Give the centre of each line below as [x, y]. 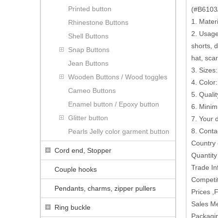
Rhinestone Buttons [98, 22]
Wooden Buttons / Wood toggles [118, 77]
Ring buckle [73, 207]
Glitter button [88, 118]
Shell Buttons [88, 36]
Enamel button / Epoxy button [114, 104]
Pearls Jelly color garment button [119, 131]
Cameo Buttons [92, 90]
